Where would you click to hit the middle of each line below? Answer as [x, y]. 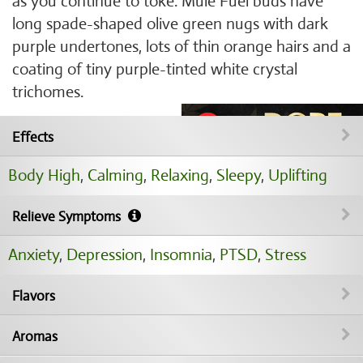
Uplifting [298, 175]
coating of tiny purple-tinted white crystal [155, 69]
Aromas [35, 337]
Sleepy [239, 175]
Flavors [34, 296]
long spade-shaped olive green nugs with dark [170, 24]
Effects [33, 137]
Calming [115, 175]
